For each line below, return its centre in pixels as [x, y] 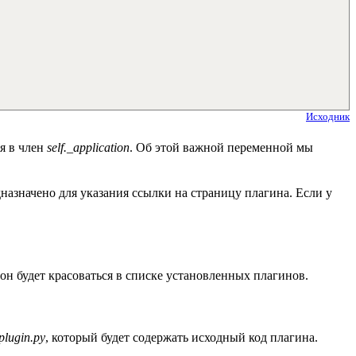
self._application [88, 147]
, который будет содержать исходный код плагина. [182, 338]
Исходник [328, 117]
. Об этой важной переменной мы [221, 147]
